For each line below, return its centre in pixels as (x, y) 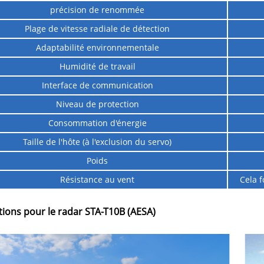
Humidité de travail (97, 67)
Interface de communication (97, 85)
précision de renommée (98, 10)
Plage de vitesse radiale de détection (98, 29)
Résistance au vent (98, 180)
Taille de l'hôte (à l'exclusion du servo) (98, 142)
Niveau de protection (97, 104)
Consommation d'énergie (97, 123)
